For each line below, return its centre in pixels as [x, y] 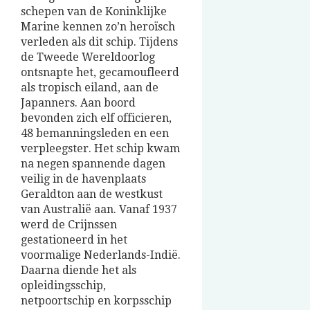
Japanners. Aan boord [78, 103]
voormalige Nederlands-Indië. [101, 255]
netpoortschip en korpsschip [96, 301]
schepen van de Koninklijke [94, 12]
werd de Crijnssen [69, 225]
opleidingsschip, [63, 286]
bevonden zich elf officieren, [96, 118]
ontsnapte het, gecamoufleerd [100, 73]
